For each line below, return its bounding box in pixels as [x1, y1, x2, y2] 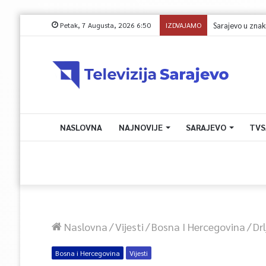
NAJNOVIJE [118, 122, 163, 132]
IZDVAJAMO [165, 20, 201, 30]
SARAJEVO [185, 122, 226, 132]
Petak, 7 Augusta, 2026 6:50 [58, 20, 151, 30]
